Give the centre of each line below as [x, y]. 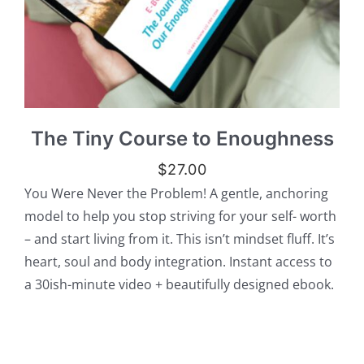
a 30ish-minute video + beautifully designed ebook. [179, 285]
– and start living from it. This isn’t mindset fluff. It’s [179, 239]
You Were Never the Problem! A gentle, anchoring [176, 194]
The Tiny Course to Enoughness [182, 139]
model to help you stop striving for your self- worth [180, 217]
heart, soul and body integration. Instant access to [178, 262]
